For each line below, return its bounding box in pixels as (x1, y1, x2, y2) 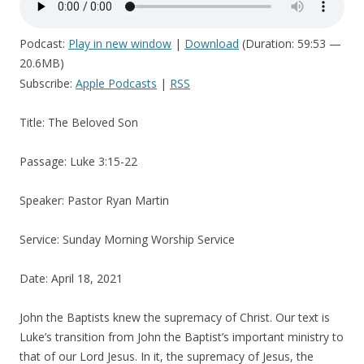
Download (184, 36, 239, 51)
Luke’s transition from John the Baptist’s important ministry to (19, 329, 344, 344)
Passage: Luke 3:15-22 (19, 154, 137, 169)
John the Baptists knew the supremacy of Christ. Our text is (19, 310, 330, 325)
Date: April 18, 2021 (19, 271, 123, 286)
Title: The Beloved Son (19, 115, 138, 130)
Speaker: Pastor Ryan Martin (19, 193, 169, 208)
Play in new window (68, 36, 171, 51)
